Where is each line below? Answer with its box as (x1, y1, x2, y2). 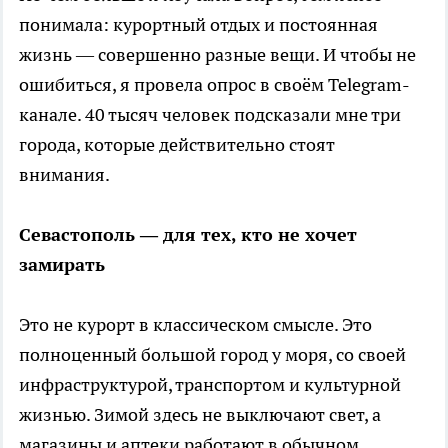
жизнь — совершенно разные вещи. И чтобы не (19, 42, 416, 66)
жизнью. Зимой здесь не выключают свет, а (19, 402, 381, 426)
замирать (19, 252, 105, 276)
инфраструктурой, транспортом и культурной (19, 372, 401, 396)
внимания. (19, 162, 110, 186)
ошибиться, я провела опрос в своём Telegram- (19, 72, 410, 96)
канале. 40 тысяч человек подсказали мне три (19, 102, 401, 126)
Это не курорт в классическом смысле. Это (19, 312, 372, 336)
